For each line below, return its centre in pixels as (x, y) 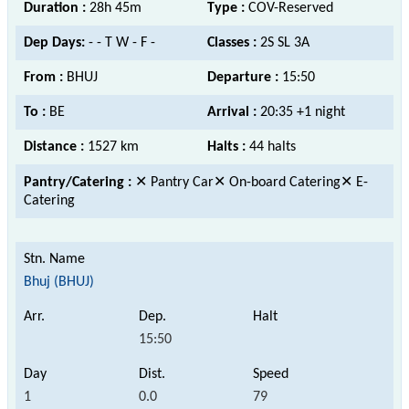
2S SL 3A (285, 42)
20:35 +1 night (303, 112)
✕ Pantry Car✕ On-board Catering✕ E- (252, 182)
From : (45, 77)
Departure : (245, 77)
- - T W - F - (122, 42)
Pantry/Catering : (79, 182)
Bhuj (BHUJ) (59, 282)
